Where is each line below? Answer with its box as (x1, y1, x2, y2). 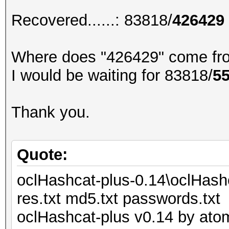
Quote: (17, 146, 67, 164)
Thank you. (11, 103, 90, 121)
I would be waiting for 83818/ (11, 66, 213, 84)
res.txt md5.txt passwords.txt (17, 190, 220, 208)
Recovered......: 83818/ (11, 11, 172, 29)
